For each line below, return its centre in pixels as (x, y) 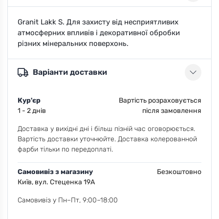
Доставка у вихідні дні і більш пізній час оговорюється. (106, 129)
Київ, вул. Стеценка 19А (56, 182)
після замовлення (172, 110)
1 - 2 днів (32, 110)
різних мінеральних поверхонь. (73, 43)
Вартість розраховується (160, 100)
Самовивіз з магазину (55, 172)
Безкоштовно (179, 172)
